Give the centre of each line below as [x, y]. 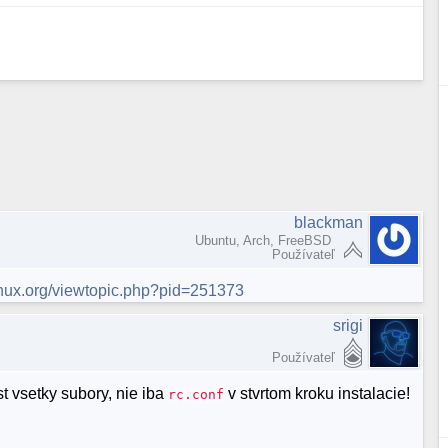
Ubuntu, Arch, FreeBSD [265, 240]
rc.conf [196, 395]
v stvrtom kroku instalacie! [317, 394]
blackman [329, 222]
